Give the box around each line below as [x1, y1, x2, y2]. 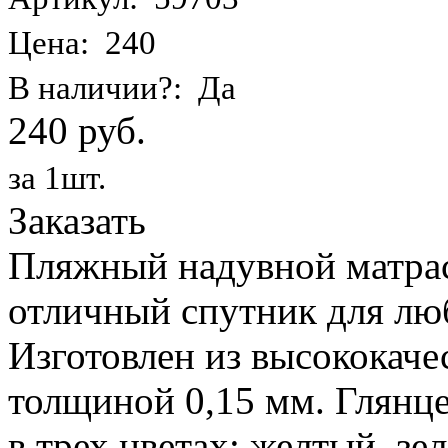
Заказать [8, 198, 146, 242]
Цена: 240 [8, 24, 156, 61]
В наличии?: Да [8, 69, 236, 106]
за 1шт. [8, 159, 106, 196]
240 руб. [8, 108, 146, 152]
